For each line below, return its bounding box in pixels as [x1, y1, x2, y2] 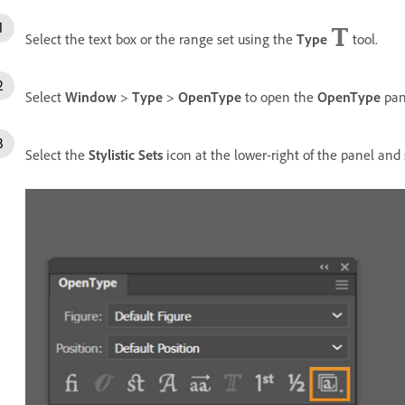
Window [65, 88, 117, 106]
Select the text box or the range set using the [25, 30, 297, 48]
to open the [241, 88, 317, 106]
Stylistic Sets [89, 146, 163, 164]
